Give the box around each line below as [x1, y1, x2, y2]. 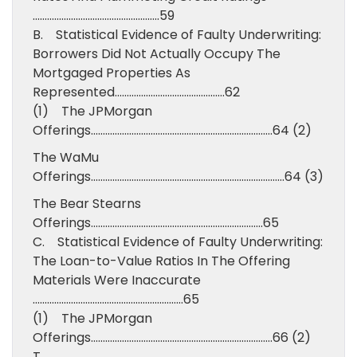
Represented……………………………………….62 [33, 83, 240, 101]
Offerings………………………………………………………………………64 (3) [33, 167, 324, 186]
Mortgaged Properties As [33, 64, 190, 82]
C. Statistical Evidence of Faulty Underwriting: [33, 233, 323, 251]
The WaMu [33, 148, 99, 167]
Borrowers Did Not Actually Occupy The [33, 45, 280, 63]
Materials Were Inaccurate [33, 271, 201, 289]
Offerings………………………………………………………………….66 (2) [33, 328, 320, 347]
